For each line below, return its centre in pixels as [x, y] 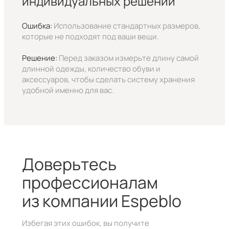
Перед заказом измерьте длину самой [128, 58]
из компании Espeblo [101, 201]
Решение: [39, 58]
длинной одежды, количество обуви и [91, 68]
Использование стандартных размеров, [126, 26]
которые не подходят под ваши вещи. [90, 36]
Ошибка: [37, 26]
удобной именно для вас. [68, 90]
